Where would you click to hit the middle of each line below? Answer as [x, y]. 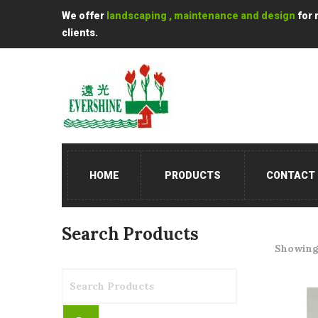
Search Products [130, 234]
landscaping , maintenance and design [201, 16]
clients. [80, 33]
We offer [84, 16]
